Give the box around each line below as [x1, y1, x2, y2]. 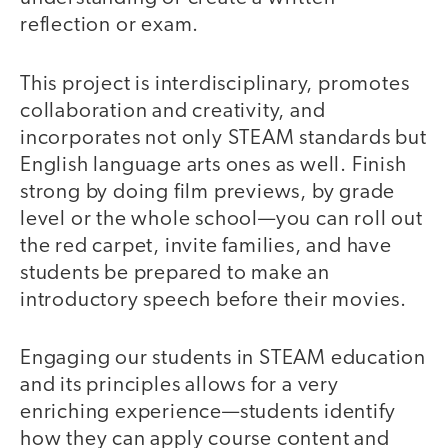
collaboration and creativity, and [20, 100, 326, 122]
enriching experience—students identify [20, 402, 396, 424]
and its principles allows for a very [20, 375, 339, 397]
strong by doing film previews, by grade [20, 181, 396, 203]
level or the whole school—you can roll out [20, 208, 423, 230]
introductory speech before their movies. [20, 289, 407, 311]
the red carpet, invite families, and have [20, 235, 392, 257]
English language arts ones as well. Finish [20, 154, 407, 176]
